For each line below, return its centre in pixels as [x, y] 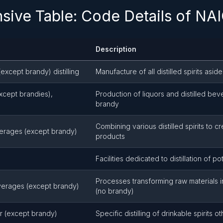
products [110, 136]
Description [116, 49]
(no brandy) [115, 191]
